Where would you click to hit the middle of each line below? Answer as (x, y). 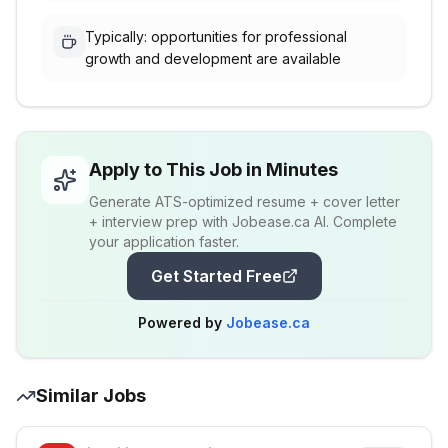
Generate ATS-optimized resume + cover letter (244, 201)
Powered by (182, 322)
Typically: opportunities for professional (216, 36)
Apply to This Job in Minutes (213, 169)
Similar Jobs (91, 395)
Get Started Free (216, 276)
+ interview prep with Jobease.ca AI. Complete (243, 221)
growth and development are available (213, 58)
